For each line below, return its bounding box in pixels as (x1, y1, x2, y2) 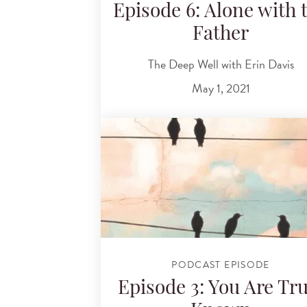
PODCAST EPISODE (171, 258, 270, 273)
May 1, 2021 (191, 79, 250, 98)
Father (193, 25, 249, 45)
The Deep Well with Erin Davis (147, 54, 294, 73)
